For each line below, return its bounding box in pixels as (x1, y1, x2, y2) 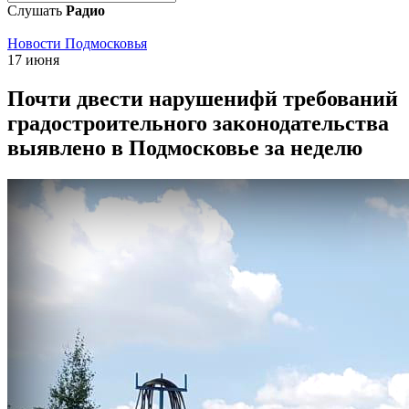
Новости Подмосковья (7, 36, 147, 51)
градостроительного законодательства (7, 110, 389, 135)
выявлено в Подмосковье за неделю (7, 135, 362, 160)
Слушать (7, 3, 66, 18)
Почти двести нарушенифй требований (7, 86, 398, 110)
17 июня (7, 52, 59, 68)
